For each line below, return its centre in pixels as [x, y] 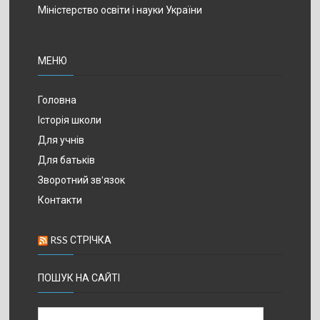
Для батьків [67, 159]
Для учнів [61, 139]
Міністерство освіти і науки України [120, 9]
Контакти [60, 199]
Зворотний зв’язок [82, 179]
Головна [57, 99]
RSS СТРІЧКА [81, 239]
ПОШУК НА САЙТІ [79, 277]
